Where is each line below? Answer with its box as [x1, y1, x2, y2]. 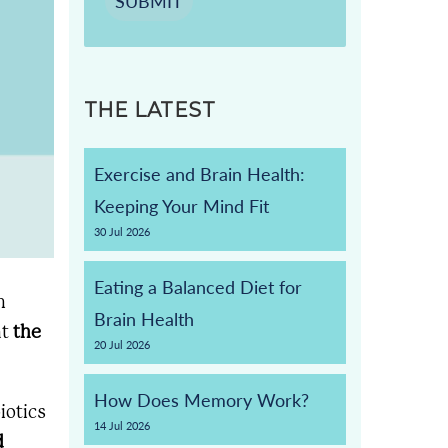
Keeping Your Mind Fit [93, 195, 269, 217]
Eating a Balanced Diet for [93, 276, 302, 298]
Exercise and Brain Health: [93, 163, 305, 185]
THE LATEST [83, 98, 216, 122]
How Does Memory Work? [93, 389, 309, 411]
